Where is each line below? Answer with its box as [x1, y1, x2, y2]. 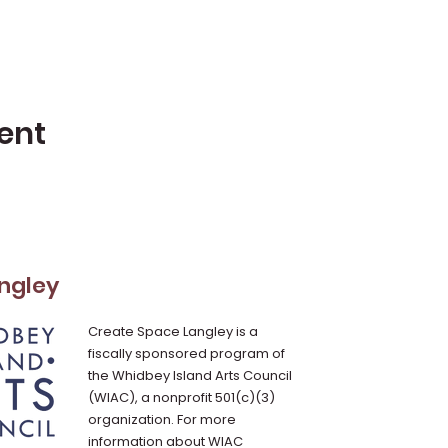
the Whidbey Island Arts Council [88, 366, 292, 385]
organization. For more [88, 410, 236, 429]
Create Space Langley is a [88, 322, 258, 341]
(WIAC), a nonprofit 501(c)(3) [88, 388, 275, 407]
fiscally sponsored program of [88, 344, 285, 363]
